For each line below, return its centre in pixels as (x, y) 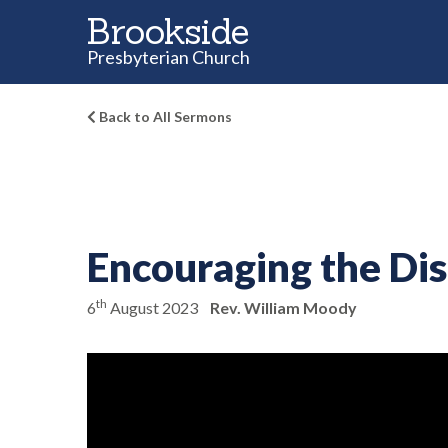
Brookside (167, 31)
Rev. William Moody (283, 307)
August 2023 (152, 307)
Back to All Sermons (164, 116)
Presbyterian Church (168, 57)
